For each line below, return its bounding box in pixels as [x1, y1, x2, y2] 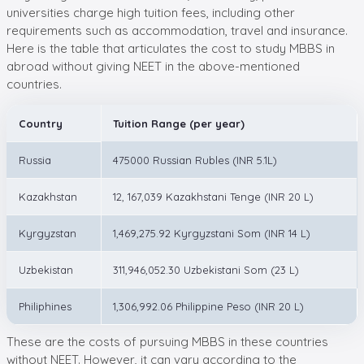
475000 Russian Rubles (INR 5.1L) [113, 153, 277, 167]
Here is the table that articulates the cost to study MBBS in [6, 40, 335, 56]
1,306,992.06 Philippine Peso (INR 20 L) [113, 299, 304, 313]
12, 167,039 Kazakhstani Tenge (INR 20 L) [113, 189, 314, 203]
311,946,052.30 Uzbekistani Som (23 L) [113, 262, 299, 276]
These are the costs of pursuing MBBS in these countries [6, 333, 328, 349]
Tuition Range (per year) [113, 116, 245, 130]
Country [19, 116, 63, 130]
